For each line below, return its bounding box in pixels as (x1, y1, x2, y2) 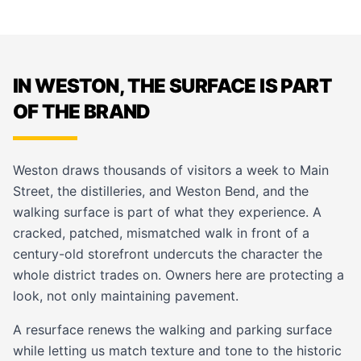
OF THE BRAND (13, 100, 151, 123)
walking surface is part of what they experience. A (13, 204, 322, 220)
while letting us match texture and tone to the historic (13, 342, 342, 359)
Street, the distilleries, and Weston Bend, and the (13, 183, 309, 199)
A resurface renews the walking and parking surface (13, 322, 332, 338)
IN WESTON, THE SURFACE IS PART (13, 74, 331, 98)
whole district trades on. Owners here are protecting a (13, 267, 344, 283)
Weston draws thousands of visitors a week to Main (13, 162, 329, 178)
